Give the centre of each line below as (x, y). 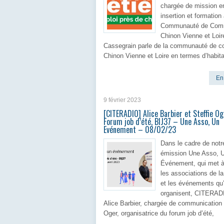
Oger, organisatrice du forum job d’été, (159, 213)
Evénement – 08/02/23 (140, 129)
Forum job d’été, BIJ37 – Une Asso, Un (161, 121)
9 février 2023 (122, 100)
